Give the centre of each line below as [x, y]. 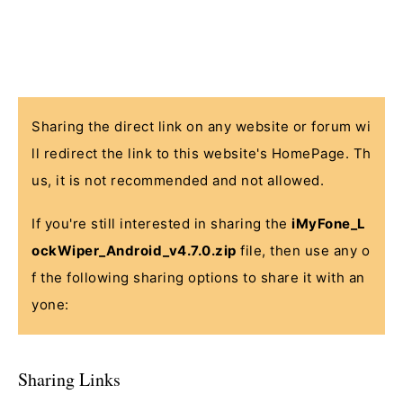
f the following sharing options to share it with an [198, 278]
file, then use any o [303, 251]
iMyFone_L [329, 224]
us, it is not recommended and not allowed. [178, 180]
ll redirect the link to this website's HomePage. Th [201, 153]
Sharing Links [69, 379]
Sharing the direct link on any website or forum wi [201, 126]
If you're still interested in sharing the [161, 224]
